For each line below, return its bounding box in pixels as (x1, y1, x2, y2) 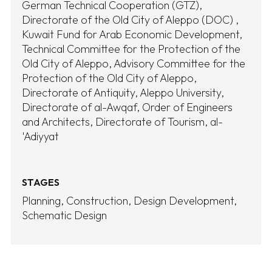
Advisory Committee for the (114, 56, 245, 71)
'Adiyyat (22, 129, 59, 144)
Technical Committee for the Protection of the (22, 42, 240, 56)
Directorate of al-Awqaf (22, 100, 137, 115)
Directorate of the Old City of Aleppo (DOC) (22, 13, 236, 27)
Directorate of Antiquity (22, 86, 135, 100)
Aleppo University (140, 86, 221, 100)
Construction (66, 194, 128, 208)
